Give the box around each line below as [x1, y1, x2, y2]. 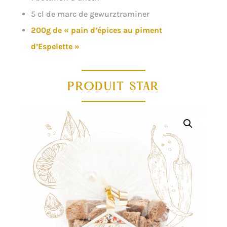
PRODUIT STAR [67, 81, 160, 93]
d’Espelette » [30, 41, 80, 51]
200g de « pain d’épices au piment [30, 25, 162, 35]
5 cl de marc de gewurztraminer [30, 9, 149, 19]
